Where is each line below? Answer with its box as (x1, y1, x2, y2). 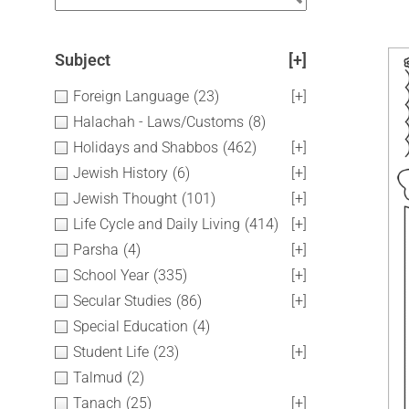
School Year (73, 267, 149, 284)
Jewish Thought (73, 190, 177, 207)
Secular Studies (73, 292, 172, 309)
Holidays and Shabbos (73, 139, 218, 156)
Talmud (73, 369, 122, 386)
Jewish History (73, 164, 168, 182)
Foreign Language (73, 88, 189, 105)
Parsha (73, 241, 119, 258)
